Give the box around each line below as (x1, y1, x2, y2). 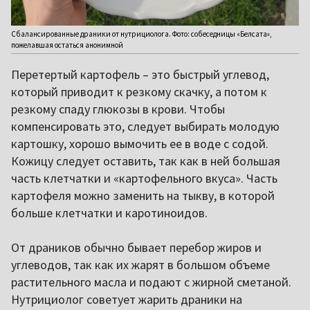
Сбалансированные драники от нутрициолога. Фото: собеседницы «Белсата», (11, 29, 272, 39)
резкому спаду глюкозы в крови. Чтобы (11, 101, 225, 118)
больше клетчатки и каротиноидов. (11, 205, 208, 221)
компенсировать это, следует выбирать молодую (11, 118, 280, 135)
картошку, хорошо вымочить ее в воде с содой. (11, 136, 268, 152)
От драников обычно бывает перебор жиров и (11, 239, 262, 256)
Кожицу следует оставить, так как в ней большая (11, 153, 280, 170)
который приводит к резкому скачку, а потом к (11, 84, 267, 100)
